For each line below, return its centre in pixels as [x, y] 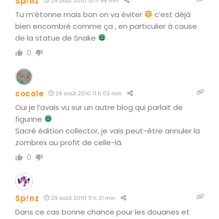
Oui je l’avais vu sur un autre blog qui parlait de [99, 107]
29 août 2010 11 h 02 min [88, 93]
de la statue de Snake [56, 38]
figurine [30, 119]
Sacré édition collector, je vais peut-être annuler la [108, 131]
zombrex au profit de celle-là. [69, 142]
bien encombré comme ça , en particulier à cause [106, 26]
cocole [30, 93]
